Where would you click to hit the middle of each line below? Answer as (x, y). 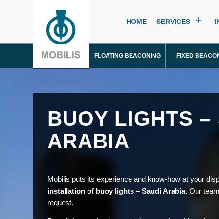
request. (60, 202)
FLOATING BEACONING (127, 56)
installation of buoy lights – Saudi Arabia (116, 191)
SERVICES (173, 22)
